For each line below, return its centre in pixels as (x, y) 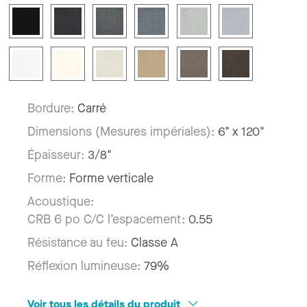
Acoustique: (61, 201)
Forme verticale (111, 178)
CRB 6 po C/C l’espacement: (106, 219)
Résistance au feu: (79, 242)
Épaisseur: (58, 155)
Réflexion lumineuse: (86, 266)
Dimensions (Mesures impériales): (123, 131)
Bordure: (52, 108)
